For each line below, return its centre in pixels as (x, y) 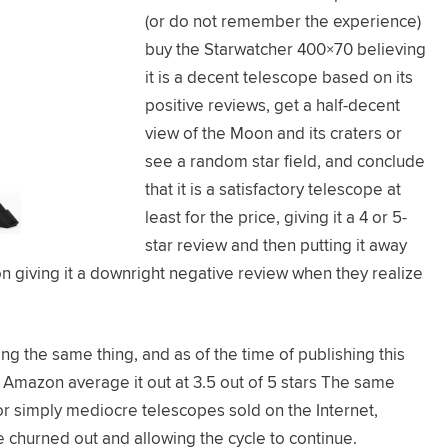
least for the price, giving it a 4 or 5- (276, 216)
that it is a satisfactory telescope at (273, 188)
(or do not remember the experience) (283, 20)
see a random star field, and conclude (285, 160)
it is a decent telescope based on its (279, 76)
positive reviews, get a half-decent (272, 104)
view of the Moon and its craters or (273, 132)
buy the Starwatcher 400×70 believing (285, 48)
